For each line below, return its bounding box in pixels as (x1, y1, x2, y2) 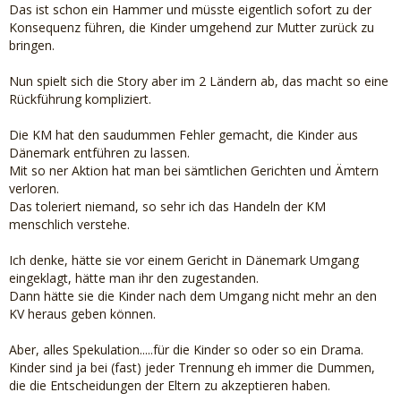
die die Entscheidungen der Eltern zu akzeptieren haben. (9, 377, 330, 394)
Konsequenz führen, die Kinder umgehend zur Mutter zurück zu (9, 19, 374, 36)
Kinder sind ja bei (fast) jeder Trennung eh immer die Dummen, (9, 359, 375, 376)
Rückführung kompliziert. (9, 90, 151, 107)
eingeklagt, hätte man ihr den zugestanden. (9, 269, 259, 286)
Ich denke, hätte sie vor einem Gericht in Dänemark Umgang (9, 252, 359, 269)
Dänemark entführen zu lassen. (9, 144, 190, 161)
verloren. (9, 180, 59, 197)
